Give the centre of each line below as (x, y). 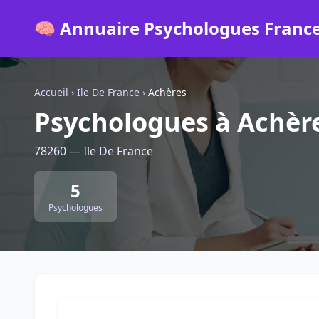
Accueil (51, 92)
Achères (167, 92)
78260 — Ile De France (94, 151)
